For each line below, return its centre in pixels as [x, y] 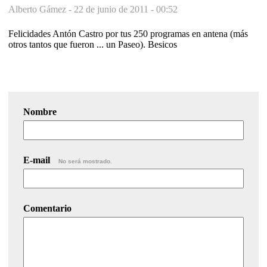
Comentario [47, 209]
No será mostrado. [85, 162]
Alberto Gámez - [41, 10]
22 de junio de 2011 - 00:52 [126, 10]
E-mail [38, 160]
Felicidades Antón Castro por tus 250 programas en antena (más [128, 34]
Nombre [40, 112]
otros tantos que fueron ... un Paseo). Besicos [93, 45]
